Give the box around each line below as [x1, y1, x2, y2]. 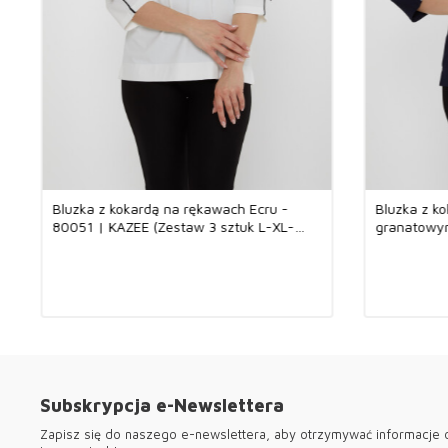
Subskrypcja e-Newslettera [40, 394, 284, 416]
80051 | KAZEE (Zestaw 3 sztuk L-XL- [52, 217, 294, 235]
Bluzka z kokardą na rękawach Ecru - [52, 199, 288, 217]
